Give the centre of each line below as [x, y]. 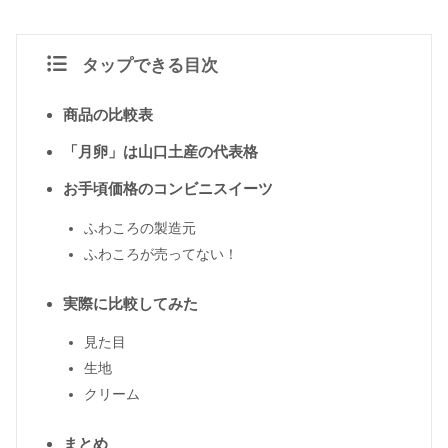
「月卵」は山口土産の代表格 [160, 152]
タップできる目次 [150, 65]
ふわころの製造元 [139, 228]
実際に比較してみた [130, 303]
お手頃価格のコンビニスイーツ [167, 189]
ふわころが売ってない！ [160, 254]
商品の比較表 [107, 115]
